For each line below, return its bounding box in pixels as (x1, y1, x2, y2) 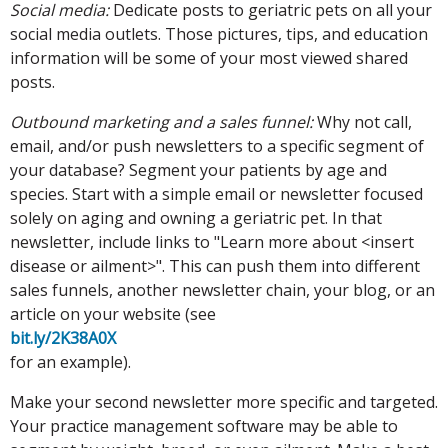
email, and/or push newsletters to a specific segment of (10, 134, 424, 157)
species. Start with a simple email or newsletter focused (10, 182, 423, 205)
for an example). (10, 350, 131, 373)
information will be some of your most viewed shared (10, 46, 408, 69)
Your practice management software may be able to (10, 414, 398, 437)
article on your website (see (10, 302, 216, 325)
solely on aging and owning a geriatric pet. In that (10, 206, 382, 229)
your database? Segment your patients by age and (10, 158, 387, 181)
